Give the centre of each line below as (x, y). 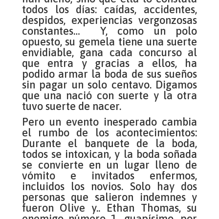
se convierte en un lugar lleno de (109, 165)
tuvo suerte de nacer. (73, 106)
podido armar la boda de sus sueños (109, 74)
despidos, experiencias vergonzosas (109, 20)
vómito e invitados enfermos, (109, 176)
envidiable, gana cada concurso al (109, 53)
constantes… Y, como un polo (109, 31)
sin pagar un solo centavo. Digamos (109, 85)
